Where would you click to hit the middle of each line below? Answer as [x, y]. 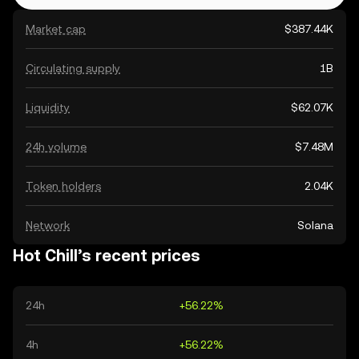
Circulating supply [73, 68]
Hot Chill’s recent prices [107, 256]
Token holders [63, 186]
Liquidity [48, 107]
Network [48, 225]
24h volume [56, 147]
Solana [315, 225]
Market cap [56, 29]
